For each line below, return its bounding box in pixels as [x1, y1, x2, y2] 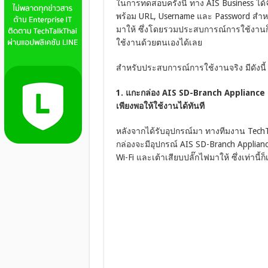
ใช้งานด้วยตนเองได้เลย [115, 38, 202, 48]
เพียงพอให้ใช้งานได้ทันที [115, 101, 205, 111]
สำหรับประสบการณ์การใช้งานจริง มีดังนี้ [115, 63, 266, 73]
